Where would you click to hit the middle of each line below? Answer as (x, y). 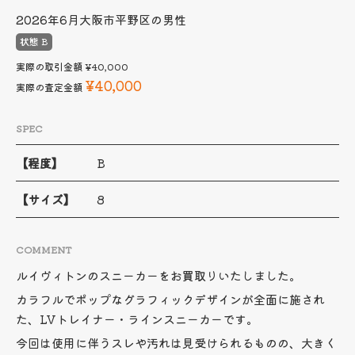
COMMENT (44, 249)
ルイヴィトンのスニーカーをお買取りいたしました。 (158, 275)
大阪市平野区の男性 (133, 19)
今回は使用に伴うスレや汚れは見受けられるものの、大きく (176, 343)
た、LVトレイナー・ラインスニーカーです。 (137, 319)
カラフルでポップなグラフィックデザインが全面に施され (170, 299)
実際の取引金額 (49, 66)
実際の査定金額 (49, 87)
